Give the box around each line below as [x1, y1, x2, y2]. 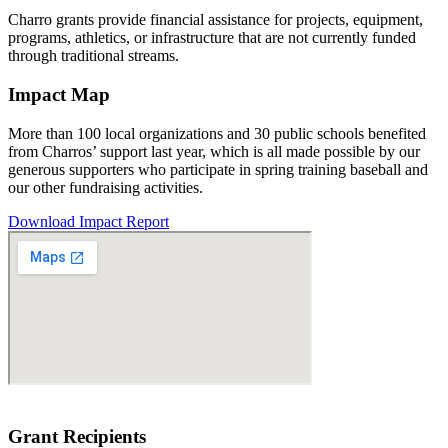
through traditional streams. [8, 47, 179, 65]
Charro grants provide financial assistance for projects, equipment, [8, 11, 423, 29]
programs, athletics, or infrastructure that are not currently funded [8, 29, 416, 47]
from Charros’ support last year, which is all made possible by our [8, 142, 420, 160]
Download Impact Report [8, 212, 169, 230]
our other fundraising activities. [8, 178, 203, 196]
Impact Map [8, 84, 110, 106]
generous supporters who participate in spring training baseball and [8, 160, 428, 178]
